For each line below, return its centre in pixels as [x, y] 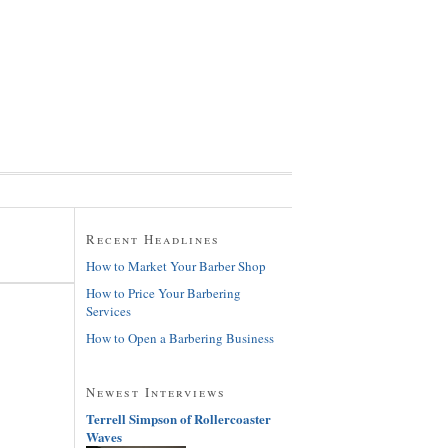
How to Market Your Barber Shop [176, 265]
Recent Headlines [153, 239]
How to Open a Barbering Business [180, 337]
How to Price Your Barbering [163, 292]
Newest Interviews [156, 391]
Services [108, 310]
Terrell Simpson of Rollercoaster [178, 418]
